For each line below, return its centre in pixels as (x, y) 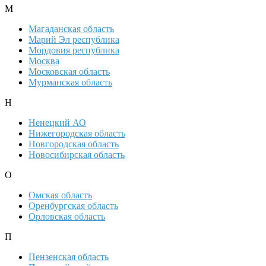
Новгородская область (74, 144)
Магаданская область (71, 29)
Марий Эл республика (74, 40)
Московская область (69, 72)
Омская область (60, 195)
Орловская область (67, 217)
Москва (44, 61)
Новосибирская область (77, 155)
